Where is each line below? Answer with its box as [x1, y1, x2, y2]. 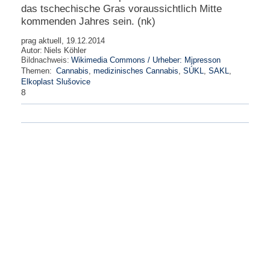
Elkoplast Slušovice [21, 77, 90, 86]
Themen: [21, 66, 54, 75]
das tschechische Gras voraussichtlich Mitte [21, 3, 222, 15]
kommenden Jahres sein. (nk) [21, 16, 155, 28]
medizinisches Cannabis [93, 66, 178, 75]
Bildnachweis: [21, 55, 69, 64]
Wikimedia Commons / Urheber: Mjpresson [71, 55, 221, 64]
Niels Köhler [44, 46, 86, 55]
